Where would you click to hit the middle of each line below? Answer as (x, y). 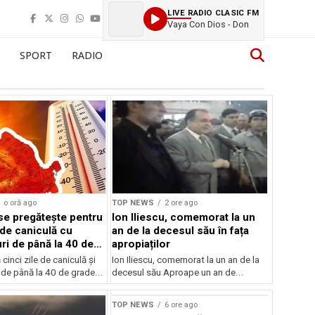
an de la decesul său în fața (181, 230)
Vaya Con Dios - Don (208, 24)
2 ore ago (181, 202)
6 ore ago (181, 304)
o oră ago (20, 202)
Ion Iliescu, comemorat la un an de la (186, 259)
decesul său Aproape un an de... (178, 272)
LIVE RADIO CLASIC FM (213, 12)
